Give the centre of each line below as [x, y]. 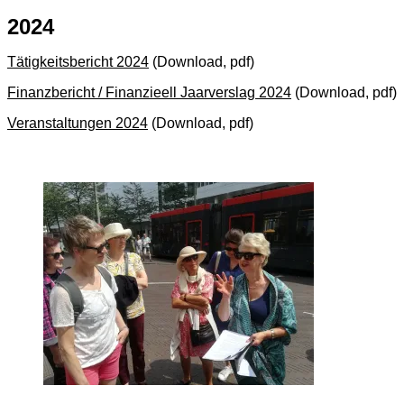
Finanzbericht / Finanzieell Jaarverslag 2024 [149, 92]
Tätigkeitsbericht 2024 [78, 61]
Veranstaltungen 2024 [78, 123]
